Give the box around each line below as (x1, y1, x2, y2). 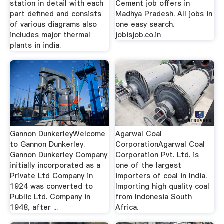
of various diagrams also (9, 19, 97, 29)
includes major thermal (9, 29, 90, 40)
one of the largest (115, 160, 182, 170)
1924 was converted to (9, 181, 93, 191)
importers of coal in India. (115, 170, 207, 181)
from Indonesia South (115, 191, 192, 202)
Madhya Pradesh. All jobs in (115, 8, 213, 19)
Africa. (115, 202, 139, 212)
